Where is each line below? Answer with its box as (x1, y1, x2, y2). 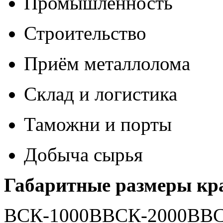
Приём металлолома (24, 53, 190, 75)
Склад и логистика (24, 83, 177, 105)
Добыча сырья (24, 144, 143, 166)
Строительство (24, 22, 146, 44)
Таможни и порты (24, 113, 172, 135)
